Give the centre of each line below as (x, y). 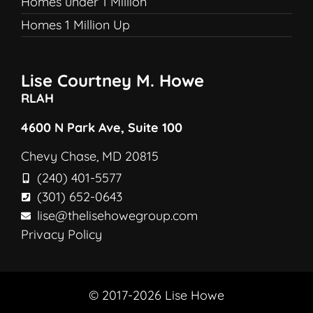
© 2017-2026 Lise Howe (156, 296)
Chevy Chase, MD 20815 (90, 156)
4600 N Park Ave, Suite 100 (102, 127)
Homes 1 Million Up (75, 25)
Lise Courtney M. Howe (112, 81)
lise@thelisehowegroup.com (117, 216)
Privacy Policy (61, 235)
